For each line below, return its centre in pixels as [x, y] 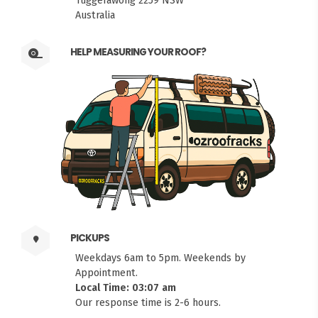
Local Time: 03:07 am [126, 288]
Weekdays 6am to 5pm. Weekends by [160, 258]
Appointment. [106, 273]
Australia [95, 15]
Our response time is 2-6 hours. [148, 303]
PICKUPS [89, 238]
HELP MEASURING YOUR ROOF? [138, 53]
